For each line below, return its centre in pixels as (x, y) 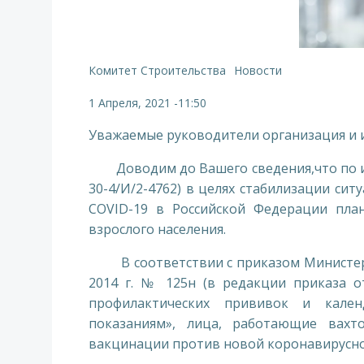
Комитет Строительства (157, 70)
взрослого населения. (157, 229)
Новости (258, 70)
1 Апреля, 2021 (130, 103)
